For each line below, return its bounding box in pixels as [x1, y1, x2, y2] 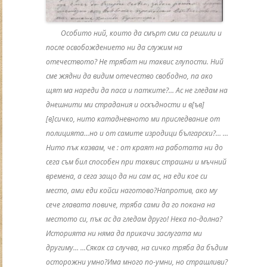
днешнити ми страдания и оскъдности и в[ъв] [45, 100, 204, 110]
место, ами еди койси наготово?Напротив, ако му [45, 185, 218, 196]
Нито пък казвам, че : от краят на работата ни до [45, 142, 223, 153]
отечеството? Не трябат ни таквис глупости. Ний [45, 57, 223, 67]
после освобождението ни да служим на [45, 42, 182, 53]
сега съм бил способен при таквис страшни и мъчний [45, 157, 226, 167]
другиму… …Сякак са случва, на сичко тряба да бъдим [45, 243, 228, 253]
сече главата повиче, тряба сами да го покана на [45, 200, 215, 210]
